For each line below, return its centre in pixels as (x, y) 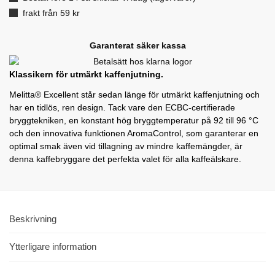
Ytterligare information (53, 247)
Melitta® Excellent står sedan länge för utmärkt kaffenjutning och (134, 94)
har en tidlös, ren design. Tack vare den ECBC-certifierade (122, 107)
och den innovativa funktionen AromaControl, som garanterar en (134, 133)
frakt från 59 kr (51, 13)
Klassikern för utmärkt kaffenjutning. (86, 74)
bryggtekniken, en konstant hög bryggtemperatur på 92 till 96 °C (134, 120)
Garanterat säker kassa (137, 45)
